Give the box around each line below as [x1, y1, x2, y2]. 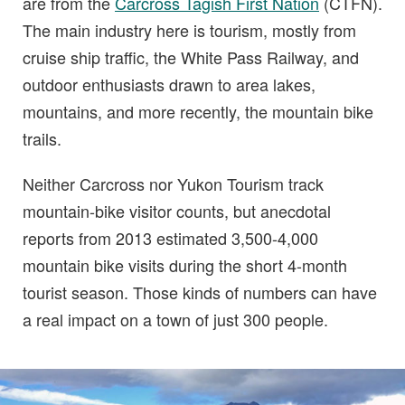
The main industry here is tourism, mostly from [23, 17, 356, 42]
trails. [23, 126, 61, 150]
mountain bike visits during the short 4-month [23, 252, 347, 277]
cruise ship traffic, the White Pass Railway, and [23, 44, 359, 69]
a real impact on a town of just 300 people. [23, 306, 328, 331]
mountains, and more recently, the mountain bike [23, 99, 373, 123]
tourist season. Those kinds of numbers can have [23, 279, 377, 304]
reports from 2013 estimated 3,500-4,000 [23, 225, 318, 250]
